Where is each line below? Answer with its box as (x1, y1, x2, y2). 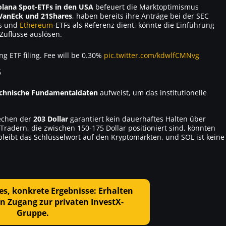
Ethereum (20, 20, 53, 30)
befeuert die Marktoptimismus (93, 2, 199, 12)
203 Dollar (33, 114, 68, 124)
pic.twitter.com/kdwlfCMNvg (104, 50, 199, 60)
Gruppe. (17, 207, 49, 219)
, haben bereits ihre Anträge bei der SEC (72, 11, 209, 21)
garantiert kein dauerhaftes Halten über (68, 114, 206, 124)
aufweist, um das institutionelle (98, 87, 207, 97)
